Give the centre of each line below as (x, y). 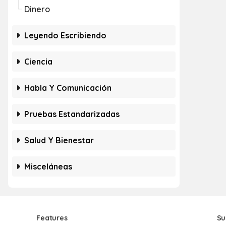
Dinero (37, 9)
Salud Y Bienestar (59, 140)
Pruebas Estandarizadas (72, 114)
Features (52, 218)
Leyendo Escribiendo (65, 35)
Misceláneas (48, 166)
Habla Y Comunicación (68, 88)
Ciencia (38, 62)
